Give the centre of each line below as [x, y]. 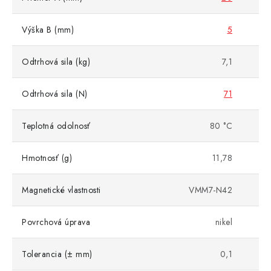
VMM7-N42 [211, 190]
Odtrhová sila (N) [55, 94]
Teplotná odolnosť [56, 126]
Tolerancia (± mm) [57, 254]
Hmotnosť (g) [47, 158]
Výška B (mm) [48, 30]
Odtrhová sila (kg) [56, 62]
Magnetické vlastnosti [61, 190]
